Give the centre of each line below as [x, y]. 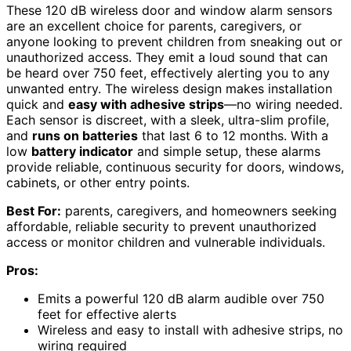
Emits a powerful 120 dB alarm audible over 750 [181, 299]
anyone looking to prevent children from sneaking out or [174, 42]
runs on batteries [85, 136]
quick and [37, 105]
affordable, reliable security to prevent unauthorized [161, 227]
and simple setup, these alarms [227, 152]
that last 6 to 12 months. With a [233, 136]
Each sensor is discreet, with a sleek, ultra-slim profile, [168, 120]
